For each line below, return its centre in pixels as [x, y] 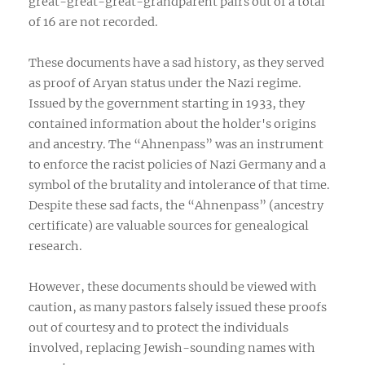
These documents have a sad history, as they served [176, 62]
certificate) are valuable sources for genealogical [169, 225]
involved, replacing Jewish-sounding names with [172, 347]
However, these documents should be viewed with [173, 286]
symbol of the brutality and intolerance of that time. [179, 185]
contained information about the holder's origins [172, 123]
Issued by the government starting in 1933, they [167, 103]
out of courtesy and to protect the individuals [158, 327]
